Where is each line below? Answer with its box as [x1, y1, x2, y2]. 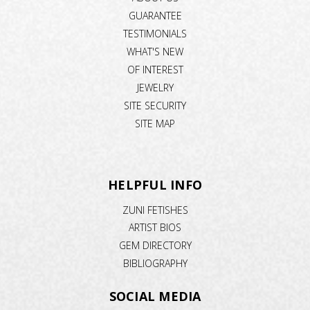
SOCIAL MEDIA [109, 288, 201, 305]
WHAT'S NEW [127, 44, 183, 58]
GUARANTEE [128, 8, 182, 22]
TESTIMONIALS [123, 26, 187, 40]
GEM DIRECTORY [118, 239, 192, 253]
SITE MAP [135, 116, 175, 130]
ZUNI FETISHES [122, 203, 188, 217]
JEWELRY [136, 80, 174, 94]
